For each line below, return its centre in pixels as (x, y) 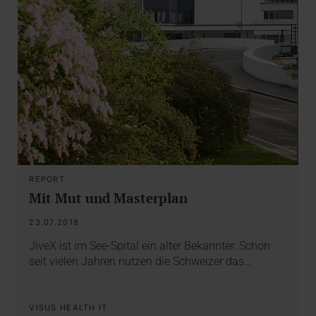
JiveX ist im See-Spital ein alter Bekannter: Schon (150, 246)
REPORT (47, 179)
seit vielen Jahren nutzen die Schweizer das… (140, 262)
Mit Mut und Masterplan (109, 197)
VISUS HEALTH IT (68, 308)
